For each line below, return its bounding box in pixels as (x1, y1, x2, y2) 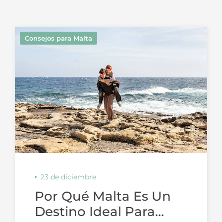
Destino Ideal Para (35, 204, 155, 220)
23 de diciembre (41, 172, 96, 181)
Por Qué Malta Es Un (35, 188, 171, 204)
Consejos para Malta (25, 34, 92, 42)
